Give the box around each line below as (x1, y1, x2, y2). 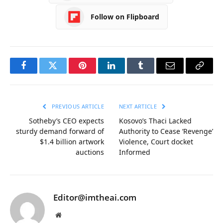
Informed (119, 147, 150, 157)
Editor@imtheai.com (53, 191, 136, 203)
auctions (76, 147, 104, 157)
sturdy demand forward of (16, 126, 104, 136)
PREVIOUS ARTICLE (50, 102, 104, 110)
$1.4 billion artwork (40, 136, 104, 146)
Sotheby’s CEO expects (29, 115, 104, 125)
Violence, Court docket (119, 136, 193, 146)
